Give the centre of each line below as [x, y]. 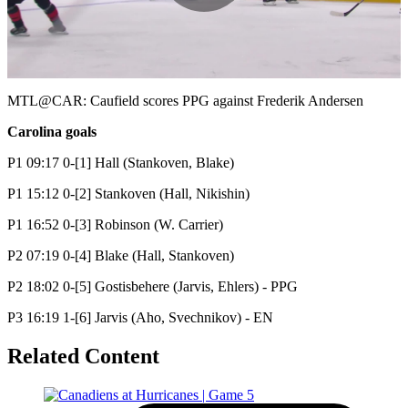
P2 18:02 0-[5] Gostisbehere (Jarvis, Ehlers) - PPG [153, 286]
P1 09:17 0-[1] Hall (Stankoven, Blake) [122, 162]
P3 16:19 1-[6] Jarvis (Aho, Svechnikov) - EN [140, 317]
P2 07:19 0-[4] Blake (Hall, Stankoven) [121, 255]
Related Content [83, 356]
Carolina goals [52, 131]
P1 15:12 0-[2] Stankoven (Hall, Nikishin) [128, 193]
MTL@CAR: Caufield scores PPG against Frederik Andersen [185, 100]
